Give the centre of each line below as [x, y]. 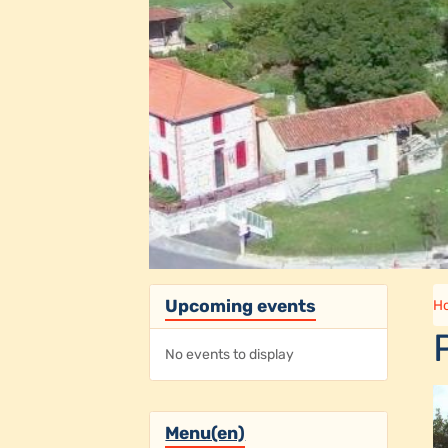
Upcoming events [241, 305]
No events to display [230, 354]
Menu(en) [205, 432]
